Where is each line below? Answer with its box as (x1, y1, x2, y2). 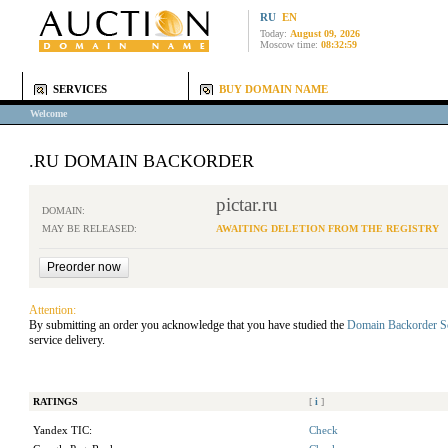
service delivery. (29, 333, 105, 347)
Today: (260, 28, 290, 39)
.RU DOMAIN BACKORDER (29, 151, 254, 171)
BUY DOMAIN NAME (219, 84, 328, 95)
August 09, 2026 (290, 28, 360, 39)
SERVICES (53, 84, 107, 95)
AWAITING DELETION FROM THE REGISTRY (216, 223, 439, 234)
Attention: (29, 303, 76, 317)
